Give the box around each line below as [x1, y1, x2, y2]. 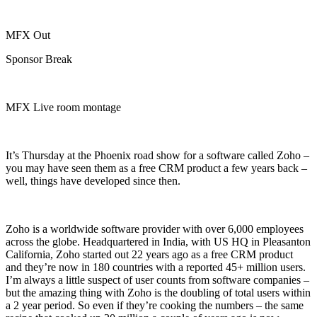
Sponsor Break [6, 52, 72, 65]
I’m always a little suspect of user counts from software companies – [6, 273, 309, 286]
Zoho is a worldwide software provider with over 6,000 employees [6, 222, 304, 235]
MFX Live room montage [6, 100, 121, 113]
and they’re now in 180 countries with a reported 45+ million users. [6, 260, 306, 273]
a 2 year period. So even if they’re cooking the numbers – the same [6, 299, 304, 311]
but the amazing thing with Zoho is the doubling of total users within [6, 286, 311, 299]
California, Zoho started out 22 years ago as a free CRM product [6, 248, 293, 260]
